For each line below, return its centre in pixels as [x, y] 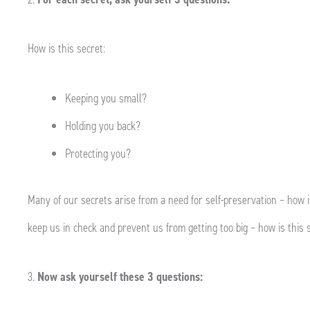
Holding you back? [103, 126]
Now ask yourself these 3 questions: [120, 277]
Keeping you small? [106, 98]
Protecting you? [98, 153]
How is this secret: [66, 48]
